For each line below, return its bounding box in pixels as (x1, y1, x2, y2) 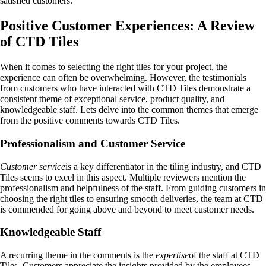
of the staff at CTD (189, 250, 259, 261)
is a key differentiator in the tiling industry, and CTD (65, 161, 261, 172)
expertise (156, 250, 189, 261)
